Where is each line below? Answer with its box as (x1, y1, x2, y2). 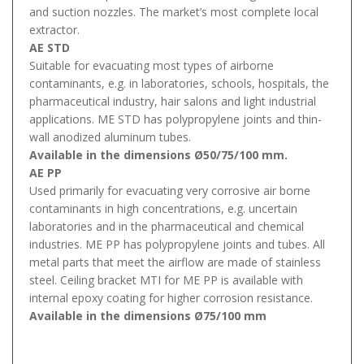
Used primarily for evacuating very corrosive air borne (29, 182, 310, 198)
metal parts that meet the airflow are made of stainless (29, 253, 321, 270)
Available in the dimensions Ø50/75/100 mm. (29, 146, 288, 162)
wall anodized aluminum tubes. (29, 128, 191, 145)
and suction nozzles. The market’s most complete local (29, 3, 318, 19)
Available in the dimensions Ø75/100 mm (29, 307, 266, 323)
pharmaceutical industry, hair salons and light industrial (29, 93, 316, 109)
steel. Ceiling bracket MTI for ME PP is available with (29, 271, 303, 288)
